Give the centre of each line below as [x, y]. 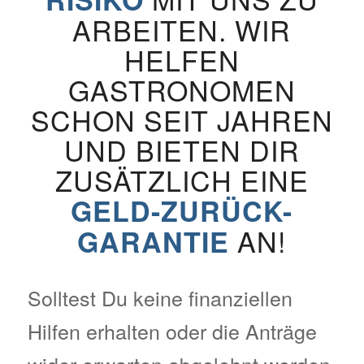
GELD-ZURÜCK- [182, 211]
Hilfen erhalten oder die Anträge [172, 331]
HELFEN [182, 60]
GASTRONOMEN [182, 90]
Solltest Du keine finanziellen [160, 298]
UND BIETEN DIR [182, 150]
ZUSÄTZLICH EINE [182, 180]
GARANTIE [154, 242]
